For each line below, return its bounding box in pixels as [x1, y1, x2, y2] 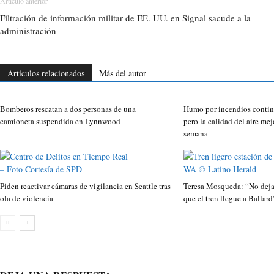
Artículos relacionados [7, 67, 84, 80]
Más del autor [99, 67, 146, 80]
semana [183, 128, 209, 139]
